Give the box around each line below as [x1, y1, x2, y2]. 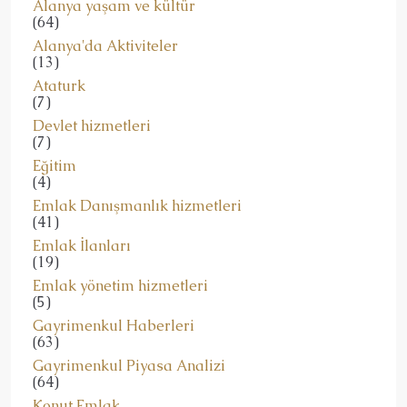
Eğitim [33, 156, 76, 176]
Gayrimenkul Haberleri [33, 316, 194, 336]
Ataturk [33, 76, 85, 96]
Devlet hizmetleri [33, 116, 151, 136]
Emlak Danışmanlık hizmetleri [33, 196, 242, 216]
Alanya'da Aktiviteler [33, 36, 178, 56]
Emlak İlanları [33, 236, 131, 256]
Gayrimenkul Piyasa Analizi [33, 356, 225, 376]
